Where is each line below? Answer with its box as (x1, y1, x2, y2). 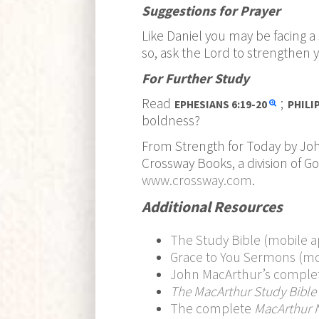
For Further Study (141, 69, 249, 87)
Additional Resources (141, 197, 283, 216)
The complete (169, 300, 254, 318)
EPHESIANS (174, 98, 232, 112)
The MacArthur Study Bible (169, 283, 316, 300)
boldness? (141, 112, 200, 130)
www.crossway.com (141, 172, 252, 189)
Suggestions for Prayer (141, 1, 281, 19)
